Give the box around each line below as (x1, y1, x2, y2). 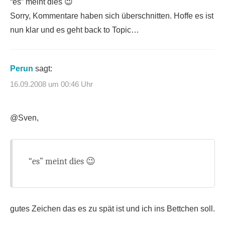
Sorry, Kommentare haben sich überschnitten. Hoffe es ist (10, 11, 213, 20)
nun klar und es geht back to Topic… (10, 25, 139, 34)
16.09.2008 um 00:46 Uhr (10, 80, 93, 89)
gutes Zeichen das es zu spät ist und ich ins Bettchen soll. (10, 204, 215, 213)
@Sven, (10, 114, 39, 123)
